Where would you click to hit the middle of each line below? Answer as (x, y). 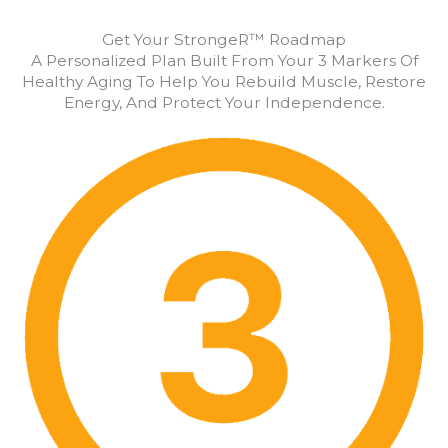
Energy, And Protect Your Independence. (224, 102)
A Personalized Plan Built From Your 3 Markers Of (224, 60)
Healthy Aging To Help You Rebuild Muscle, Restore (224, 81)
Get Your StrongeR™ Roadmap (224, 39)
